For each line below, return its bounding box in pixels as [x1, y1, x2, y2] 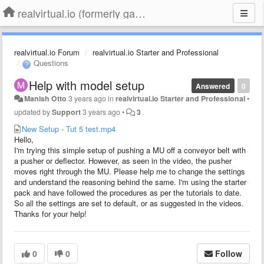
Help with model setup [29, 76, 144, 94]
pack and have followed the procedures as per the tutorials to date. [14, 186, 242, 198]
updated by [14, 106, 52, 117]
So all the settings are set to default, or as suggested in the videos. [14, 197, 244, 209]
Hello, [14, 133, 34, 145]
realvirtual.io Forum [14, 47, 80, 58]
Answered [196, 80, 230, 91]
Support [52, 106, 81, 117]
